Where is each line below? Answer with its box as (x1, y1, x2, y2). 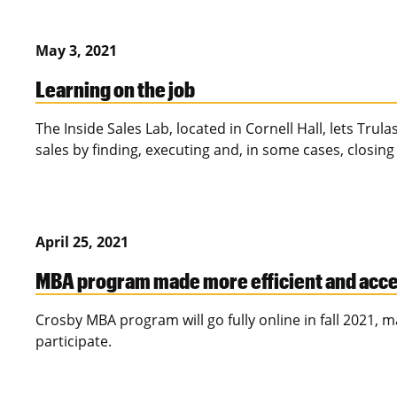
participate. (35, 331, 112, 352)
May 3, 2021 (35, 41, 117, 61)
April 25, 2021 (35, 232, 128, 253)
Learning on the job (35, 75, 195, 103)
